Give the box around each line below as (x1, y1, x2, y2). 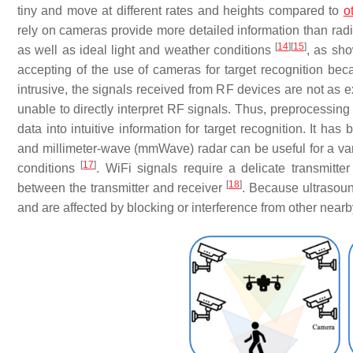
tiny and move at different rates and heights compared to (17, 4, 344, 17)
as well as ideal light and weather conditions (17, 43, 275, 57)
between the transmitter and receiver (17, 181, 227, 195)
